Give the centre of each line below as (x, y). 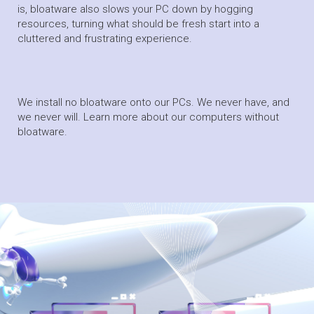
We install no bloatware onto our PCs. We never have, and (153, 103)
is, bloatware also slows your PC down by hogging (135, 9)
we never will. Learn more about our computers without (148, 117)
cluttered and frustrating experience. (105, 39)
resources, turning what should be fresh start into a (138, 24)
